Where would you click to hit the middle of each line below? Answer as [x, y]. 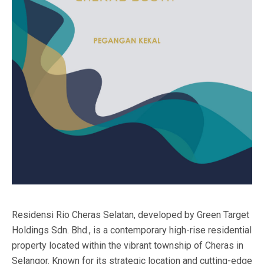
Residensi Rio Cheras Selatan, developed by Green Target [131, 214]
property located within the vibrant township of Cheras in [128, 245]
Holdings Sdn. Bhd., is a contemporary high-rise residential [132, 230]
